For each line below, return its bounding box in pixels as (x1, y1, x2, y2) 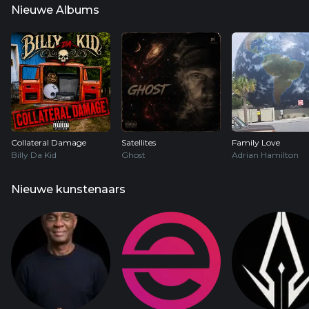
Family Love (232, 137, 280, 148)
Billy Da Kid (11, 150, 57, 160)
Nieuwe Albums (11, 3, 99, 17)
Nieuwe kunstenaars (11, 183, 126, 196)
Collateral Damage (11, 137, 86, 148)
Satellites (121, 137, 156, 148)
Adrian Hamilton (232, 150, 299, 160)
